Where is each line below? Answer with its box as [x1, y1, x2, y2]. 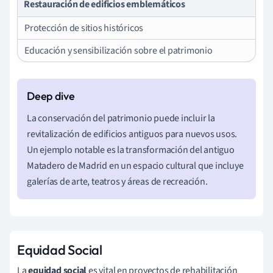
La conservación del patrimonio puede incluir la [27, 111, 215, 125]
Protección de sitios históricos [24, 21, 144, 35]
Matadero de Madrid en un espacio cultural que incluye [27, 158, 244, 172]
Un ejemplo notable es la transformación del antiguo [27, 143, 235, 157]
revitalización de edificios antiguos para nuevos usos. [27, 127, 238, 141]
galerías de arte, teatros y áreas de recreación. [27, 174, 208, 188]
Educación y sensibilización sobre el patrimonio [24, 43, 213, 57]
